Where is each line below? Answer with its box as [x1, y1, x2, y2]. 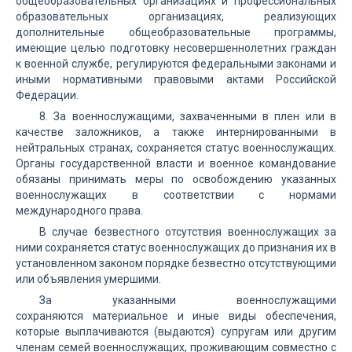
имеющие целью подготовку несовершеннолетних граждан [16, 42, 336, 54]
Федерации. [16, 89, 79, 101]
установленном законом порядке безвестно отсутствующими [16, 257, 336, 269]
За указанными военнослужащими [39, 294, 336, 306]
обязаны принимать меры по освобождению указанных [16, 173, 336, 185]
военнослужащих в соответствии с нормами [16, 189, 336, 201]
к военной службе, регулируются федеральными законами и [16, 57, 336, 70]
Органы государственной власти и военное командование [16, 157, 336, 170]
